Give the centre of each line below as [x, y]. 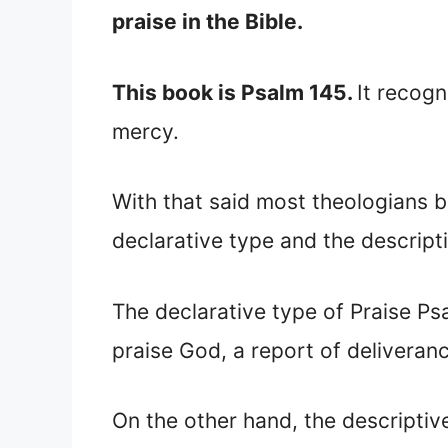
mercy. [145, 131]
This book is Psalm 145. [234, 92]
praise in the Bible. [207, 22]
